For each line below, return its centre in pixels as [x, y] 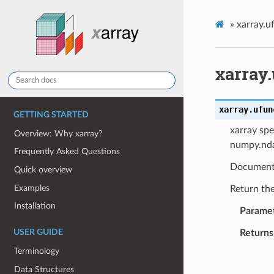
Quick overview [43, 170]
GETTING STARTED [51, 115]
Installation [35, 206]
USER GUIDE [38, 233]
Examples [32, 188]
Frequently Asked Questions [67, 152]
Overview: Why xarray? [58, 133]
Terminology [37, 251]
